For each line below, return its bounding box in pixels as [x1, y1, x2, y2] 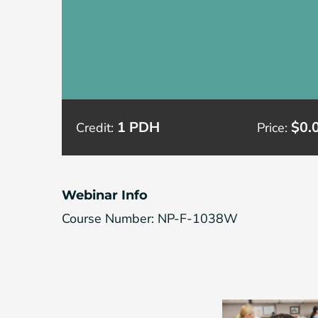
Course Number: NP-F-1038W [62, 209, 238, 227]
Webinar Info [62, 187, 148, 203]
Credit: [76, 119, 117, 136]
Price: [256, 119, 291, 136]
